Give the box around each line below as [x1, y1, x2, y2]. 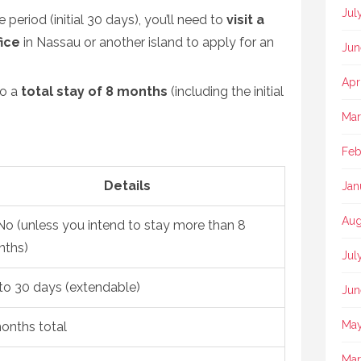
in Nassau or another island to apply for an [20, 35, 274, 50]
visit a [226, 12, 264, 27]
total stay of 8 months [21, 84, 168, 99]
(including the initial [168, 84, 284, 99]
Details [104, 178, 151, 193]
